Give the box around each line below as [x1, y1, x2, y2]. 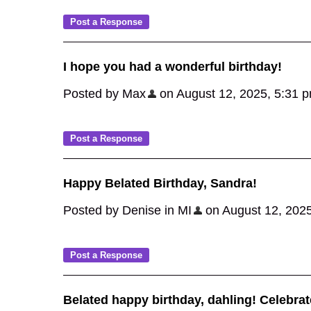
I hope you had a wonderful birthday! [63, 60, 282, 74]
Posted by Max [63, 87, 146, 101]
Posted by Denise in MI [63, 203, 192, 217]
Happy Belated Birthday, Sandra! [63, 176, 257, 190]
